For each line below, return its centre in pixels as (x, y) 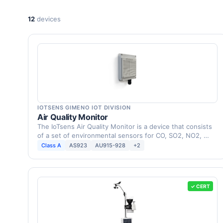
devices (48, 19)
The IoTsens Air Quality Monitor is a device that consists (125, 126)
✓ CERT (200, 186)
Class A (51, 145)
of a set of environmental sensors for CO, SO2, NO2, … (123, 135)
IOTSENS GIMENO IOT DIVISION (84, 108)
